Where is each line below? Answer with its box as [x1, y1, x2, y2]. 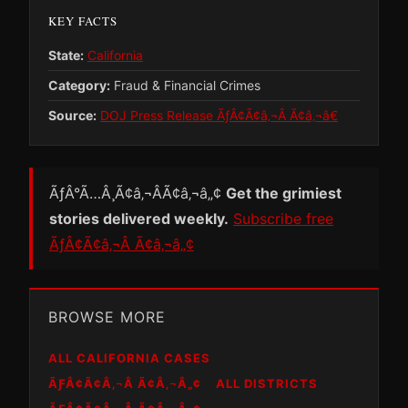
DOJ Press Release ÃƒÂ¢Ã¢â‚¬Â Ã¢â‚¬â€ [100, 107, 338, 124]
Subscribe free [233, 209, 333, 229]
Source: [48, 107, 97, 124]
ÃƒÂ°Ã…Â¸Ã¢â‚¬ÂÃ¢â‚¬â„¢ [49, 184, 226, 203]
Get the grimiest [226, 184, 342, 203]
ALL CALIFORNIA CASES [48, 351, 210, 366]
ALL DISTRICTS [216, 376, 318, 392]
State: [48, 47, 84, 64]
